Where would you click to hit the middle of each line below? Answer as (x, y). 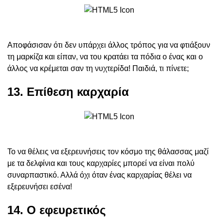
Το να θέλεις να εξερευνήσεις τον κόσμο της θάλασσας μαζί (108, 152)
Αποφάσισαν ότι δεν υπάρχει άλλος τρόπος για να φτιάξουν (109, 45)
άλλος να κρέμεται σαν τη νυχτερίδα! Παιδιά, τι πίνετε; (98, 69)
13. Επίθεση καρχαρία (68, 92)
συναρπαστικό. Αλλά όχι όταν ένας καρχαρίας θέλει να (100, 175)
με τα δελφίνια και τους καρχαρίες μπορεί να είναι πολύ (101, 163)
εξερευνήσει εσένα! (40, 187)
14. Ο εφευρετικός (56, 210)
